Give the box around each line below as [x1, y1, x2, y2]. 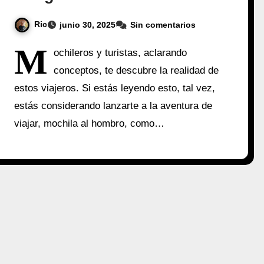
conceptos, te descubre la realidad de [54, 64, 219, 76]
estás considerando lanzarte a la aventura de [14, 100, 213, 111]
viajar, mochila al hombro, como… [14, 117, 165, 129]
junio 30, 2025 [60, 19, 116, 29]
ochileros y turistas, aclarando [54, 47, 187, 58]
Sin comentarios [130, 19, 196, 29]
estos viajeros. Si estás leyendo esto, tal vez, [14, 82, 216, 94]
